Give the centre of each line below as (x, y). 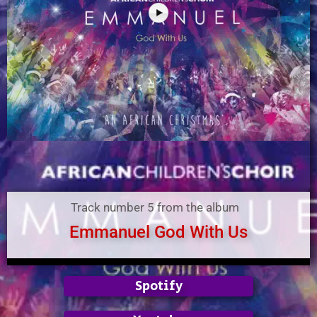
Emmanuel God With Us (158, 232)
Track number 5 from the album (155, 207)
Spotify (158, 286)
